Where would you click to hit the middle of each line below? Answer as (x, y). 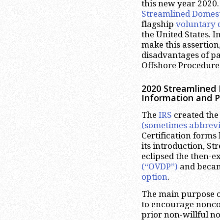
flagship (159, 24)
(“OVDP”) (160, 166)
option (154, 177)
